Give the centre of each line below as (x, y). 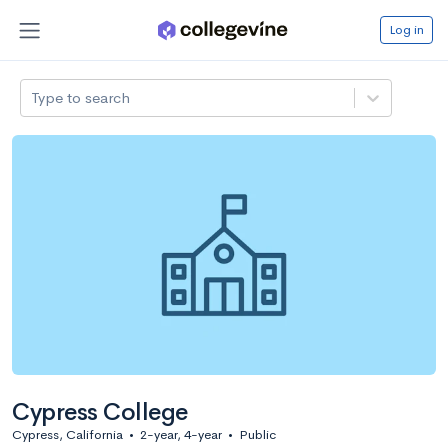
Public (257, 434)
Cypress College (100, 411)
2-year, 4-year (181, 434)
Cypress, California (67, 434)
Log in (406, 29)
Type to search (81, 97)
